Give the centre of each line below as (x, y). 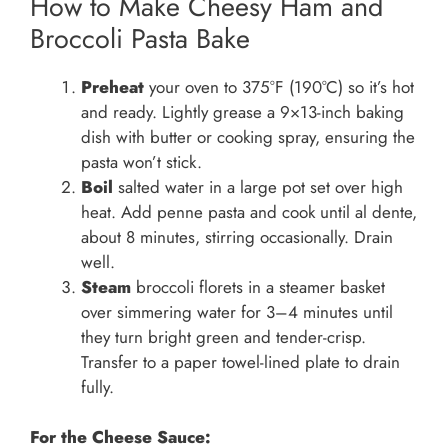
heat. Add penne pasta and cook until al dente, (249, 211)
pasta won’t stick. (141, 161)
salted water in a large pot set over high (258, 186)
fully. (97, 386)
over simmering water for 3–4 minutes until (237, 311)
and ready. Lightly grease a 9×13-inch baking (242, 111)
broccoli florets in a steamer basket (258, 286)
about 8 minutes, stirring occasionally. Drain (237, 236)
